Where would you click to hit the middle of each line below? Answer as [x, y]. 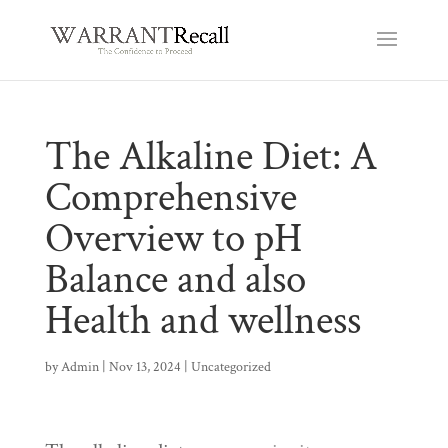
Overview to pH [173, 238]
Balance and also [175, 279]
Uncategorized [230, 367]
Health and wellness [202, 320]
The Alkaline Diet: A [210, 156]
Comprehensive [170, 197]
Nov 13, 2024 [144, 367]
